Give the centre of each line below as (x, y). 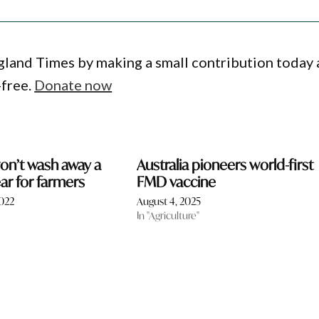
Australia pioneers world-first (225, 165)
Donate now (73, 85)
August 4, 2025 (168, 202)
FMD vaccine (176, 182)
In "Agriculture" (168, 216)
